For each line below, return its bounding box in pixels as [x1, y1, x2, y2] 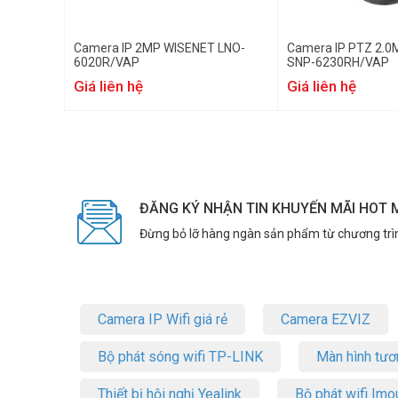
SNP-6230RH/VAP [287, 55, 389, 69]
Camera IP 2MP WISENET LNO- [74, 41, 245, 55]
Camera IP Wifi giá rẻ [98, 311, 227, 328]
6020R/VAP [74, 55, 139, 69]
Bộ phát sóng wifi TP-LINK [98, 348, 263, 365]
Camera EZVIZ [281, 311, 370, 328]
